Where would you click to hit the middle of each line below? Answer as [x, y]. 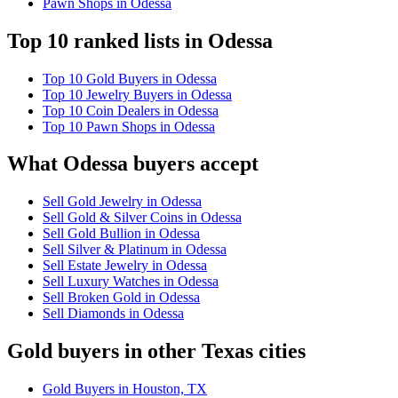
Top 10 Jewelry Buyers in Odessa [137, 94]
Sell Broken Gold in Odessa [121, 298]
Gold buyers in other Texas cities [156, 351]
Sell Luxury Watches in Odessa [131, 282]
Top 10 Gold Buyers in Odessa [130, 78]
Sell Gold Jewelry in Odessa [122, 202]
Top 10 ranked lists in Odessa [140, 40]
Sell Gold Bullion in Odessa [121, 234]
